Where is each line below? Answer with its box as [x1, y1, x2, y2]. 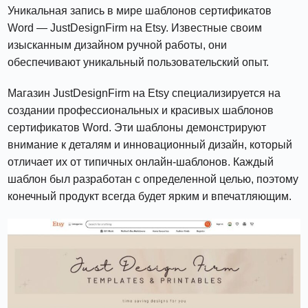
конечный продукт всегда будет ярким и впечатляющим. [8, 190, 292, 203]
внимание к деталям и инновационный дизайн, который [8, 139, 293, 151]
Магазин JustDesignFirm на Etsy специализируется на [8, 87, 281, 100]
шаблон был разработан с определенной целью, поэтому [8, 173, 299, 186]
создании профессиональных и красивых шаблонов [8, 104, 274, 117]
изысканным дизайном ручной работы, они [8, 39, 228, 52]
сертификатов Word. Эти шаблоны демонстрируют [8, 122, 267, 134]
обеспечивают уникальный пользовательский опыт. [8, 56, 269, 69]
